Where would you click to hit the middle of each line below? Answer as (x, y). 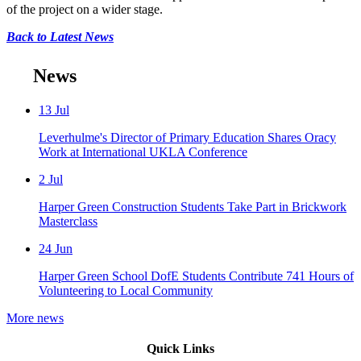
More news (35, 318)
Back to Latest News (60, 37)
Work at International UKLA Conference (143, 152)
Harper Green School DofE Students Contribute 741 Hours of (196, 276)
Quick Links (180, 349)
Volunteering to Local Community (126, 290)
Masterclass (68, 221)
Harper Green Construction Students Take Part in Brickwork (193, 207)
